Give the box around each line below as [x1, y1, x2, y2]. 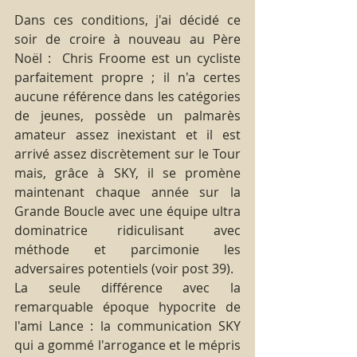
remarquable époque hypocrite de [14, 297, 241, 316]
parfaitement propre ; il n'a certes [14, 68, 241, 86]
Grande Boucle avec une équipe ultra [14, 202, 241, 220]
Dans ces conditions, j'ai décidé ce [14, 10, 241, 29]
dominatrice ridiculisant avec [14, 221, 241, 239]
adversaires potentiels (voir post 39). [14, 259, 233, 277]
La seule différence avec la [14, 278, 241, 296]
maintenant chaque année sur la [14, 182, 241, 201]
